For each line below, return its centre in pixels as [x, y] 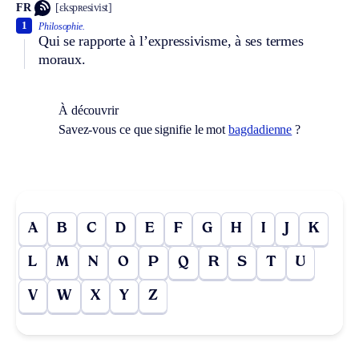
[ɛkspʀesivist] [84, 8]
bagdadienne [260, 129]
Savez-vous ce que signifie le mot [143, 129]
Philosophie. [62, 26]
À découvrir [88, 110]
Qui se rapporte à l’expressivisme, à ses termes [171, 40]
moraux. [62, 59]
